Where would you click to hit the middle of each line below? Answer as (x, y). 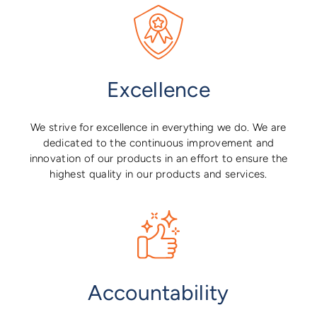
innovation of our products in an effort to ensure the (158, 159)
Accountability (158, 293)
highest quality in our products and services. (158, 174)
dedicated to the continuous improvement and (158, 143)
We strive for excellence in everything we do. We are (158, 128)
